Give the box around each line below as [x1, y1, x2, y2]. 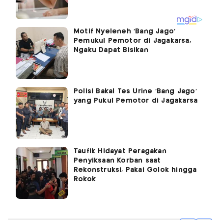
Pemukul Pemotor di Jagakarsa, [74, 37, 191, 45]
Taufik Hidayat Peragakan [74, 148, 166, 155]
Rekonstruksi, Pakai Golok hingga [74, 166, 197, 174]
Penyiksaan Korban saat [74, 157, 161, 165]
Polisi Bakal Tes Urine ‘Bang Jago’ [74, 88, 197, 95]
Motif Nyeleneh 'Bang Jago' [74, 28, 176, 35]
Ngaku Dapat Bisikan [74, 47, 148, 54]
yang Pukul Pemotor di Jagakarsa [74, 97, 198, 105]
